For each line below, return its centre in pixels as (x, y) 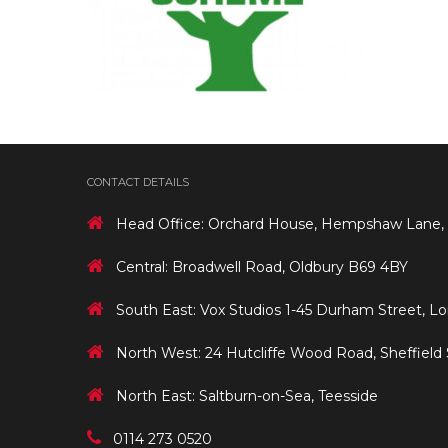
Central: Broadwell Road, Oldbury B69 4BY (262, 266)
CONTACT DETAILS (138, 181)
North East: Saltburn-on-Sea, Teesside (247, 395)
